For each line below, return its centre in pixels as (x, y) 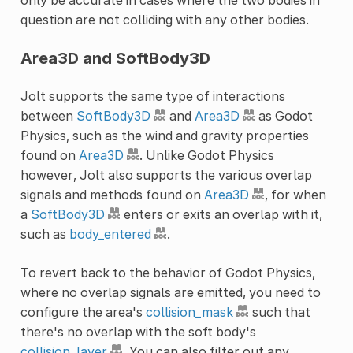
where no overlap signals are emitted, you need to (170, 292)
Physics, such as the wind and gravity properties (164, 135)
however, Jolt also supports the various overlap (166, 175)
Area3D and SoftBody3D (115, 58)
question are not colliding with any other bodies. (164, 19)
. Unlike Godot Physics (206, 155)
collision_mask (189, 312)
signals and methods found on (112, 194)
